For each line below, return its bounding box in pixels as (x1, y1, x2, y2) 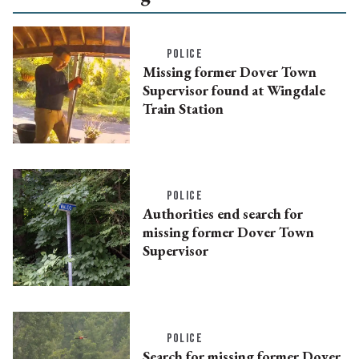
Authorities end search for (142, 204, 303, 224)
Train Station (142, 99, 224, 118)
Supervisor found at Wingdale (142, 80, 325, 99)
